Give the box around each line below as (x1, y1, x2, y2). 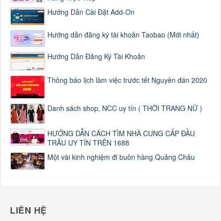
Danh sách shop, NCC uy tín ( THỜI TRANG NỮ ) (47, 103, 202, 113)
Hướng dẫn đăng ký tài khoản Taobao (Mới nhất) (47, 30, 199, 40)
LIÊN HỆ (10, 203, 47, 217)
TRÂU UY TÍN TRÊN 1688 (47, 137, 129, 147)
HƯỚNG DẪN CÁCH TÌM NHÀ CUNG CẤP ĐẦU (47, 128, 195, 138)
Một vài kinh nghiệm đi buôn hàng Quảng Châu (47, 151, 195, 162)
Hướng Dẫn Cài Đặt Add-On (47, 6, 135, 17)
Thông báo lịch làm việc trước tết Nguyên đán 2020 (47, 75, 207, 85)
